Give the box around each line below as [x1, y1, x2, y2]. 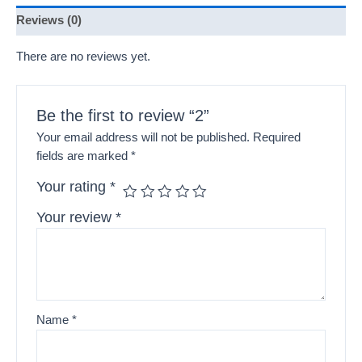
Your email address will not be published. [36, 130, 250, 144]
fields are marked [36, 149, 132, 162]
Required [253, 130, 301, 144]
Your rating [36, 178, 111, 195]
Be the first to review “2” [36, 106, 210, 124]
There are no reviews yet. [16, 50, 150, 64]
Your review [36, 208, 116, 225]
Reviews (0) [16, 14, 82, 27]
